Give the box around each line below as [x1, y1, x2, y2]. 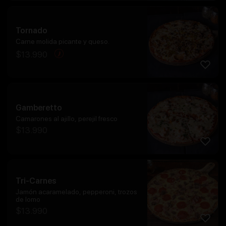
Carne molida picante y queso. [16, 37, 109, 45]
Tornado [16, 25, 47, 35]
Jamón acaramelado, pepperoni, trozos [16, 187, 137, 196]
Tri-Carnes [16, 176, 56, 186]
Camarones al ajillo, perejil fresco [16, 115, 118, 123]
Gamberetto [16, 103, 62, 113]
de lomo [16, 195, 40, 203]
